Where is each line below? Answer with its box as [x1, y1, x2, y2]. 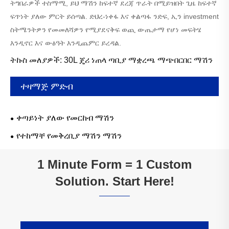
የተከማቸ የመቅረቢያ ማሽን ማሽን [16, 131, 122, 141]
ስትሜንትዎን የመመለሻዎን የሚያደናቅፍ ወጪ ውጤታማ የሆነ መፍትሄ [10, 26, 201, 34]
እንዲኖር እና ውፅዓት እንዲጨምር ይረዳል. [10, 39, 121, 48]
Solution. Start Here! [55, 174, 174, 189]
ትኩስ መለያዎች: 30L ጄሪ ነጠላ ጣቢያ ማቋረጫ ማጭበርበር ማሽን [10, 56, 213, 65]
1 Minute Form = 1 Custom [37, 157, 192, 172]
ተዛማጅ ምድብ [20, 81, 73, 92]
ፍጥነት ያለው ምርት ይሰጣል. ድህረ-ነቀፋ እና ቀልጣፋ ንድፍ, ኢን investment [10, 12, 219, 21]
